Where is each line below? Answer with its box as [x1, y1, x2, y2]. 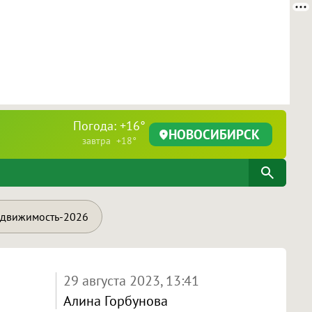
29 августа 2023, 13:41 [63, 272, 199, 290]
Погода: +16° [73, 118, 146, 134]
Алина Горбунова [63, 292, 168, 310]
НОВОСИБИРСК [169, 125, 260, 143]
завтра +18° [82, 134, 136, 147]
